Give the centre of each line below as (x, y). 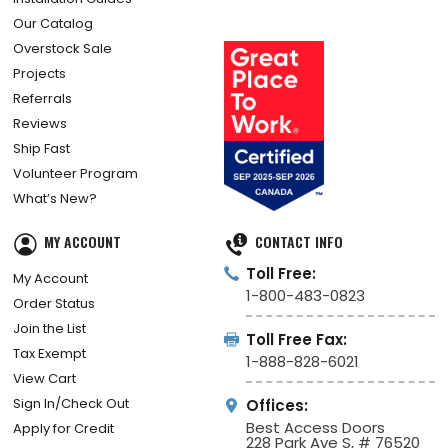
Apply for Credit (64, 428)
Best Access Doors (315, 427)
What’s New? (55, 199)
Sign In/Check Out (71, 403)
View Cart (45, 378)
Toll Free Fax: (296, 339)
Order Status (54, 303)
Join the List (50, 328)
